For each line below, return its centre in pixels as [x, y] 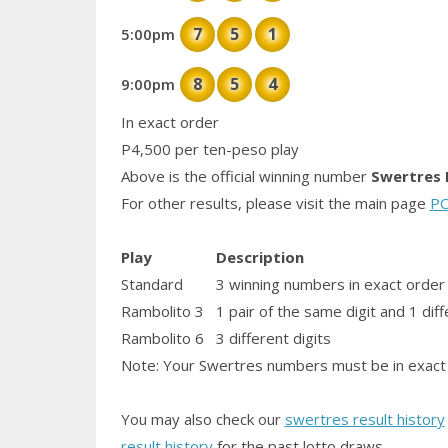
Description [259, 257]
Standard [151, 284]
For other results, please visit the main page [275, 203]
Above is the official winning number [243, 176]
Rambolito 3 [162, 311]
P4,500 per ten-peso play [209, 149]
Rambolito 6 [162, 338]
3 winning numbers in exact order [330, 284]
